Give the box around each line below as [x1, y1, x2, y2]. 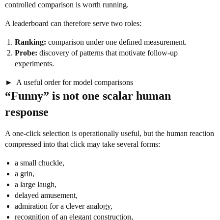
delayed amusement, [15, 191, 78, 199]
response [5, 106, 49, 118]
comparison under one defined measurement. [46, 38, 187, 46]
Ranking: [15, 38, 46, 46]
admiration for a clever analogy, [15, 202, 112, 210]
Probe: [15, 49, 37, 57]
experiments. [15, 59, 54, 68]
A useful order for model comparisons [15, 78, 133, 86]
